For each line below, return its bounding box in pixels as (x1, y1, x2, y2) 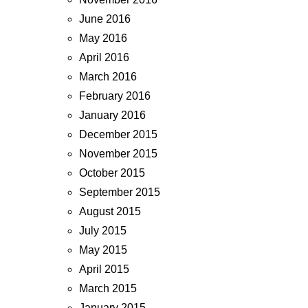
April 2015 (79, 263, 129, 275)
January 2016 (79, 109, 146, 121)
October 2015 (79, 166, 145, 179)
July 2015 (79, 224, 126, 236)
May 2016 (79, 32, 127, 44)
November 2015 (79, 147, 157, 159)
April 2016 (79, 51, 129, 63)
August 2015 (79, 205, 141, 217)
